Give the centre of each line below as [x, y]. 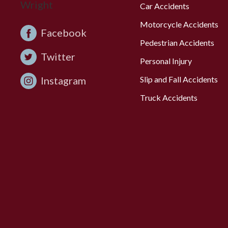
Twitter [58, 56]
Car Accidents [165, 6]
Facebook [64, 33]
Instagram [64, 80]
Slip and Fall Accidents [179, 79]
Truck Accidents [169, 97]
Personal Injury [166, 61]
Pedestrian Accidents [177, 42]
